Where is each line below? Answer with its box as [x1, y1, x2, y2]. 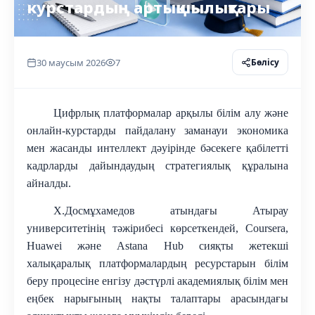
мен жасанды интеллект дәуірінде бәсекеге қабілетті [27, 142, 288, 154]
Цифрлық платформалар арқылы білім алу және [53, 107, 288, 119]
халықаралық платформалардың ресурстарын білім [27, 257, 288, 269]
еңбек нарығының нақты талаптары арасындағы [27, 292, 288, 304]
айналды [27, 177, 68, 189]
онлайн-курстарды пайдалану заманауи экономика [27, 124, 288, 136]
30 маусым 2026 [37, 56, 105, 69]
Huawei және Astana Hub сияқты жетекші [27, 240, 288, 252]
